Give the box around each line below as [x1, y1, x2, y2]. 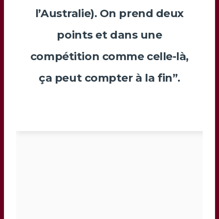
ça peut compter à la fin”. [39, 71, 180, 85]
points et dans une [57, 28, 162, 42]
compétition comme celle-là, [30, 49, 189, 63]
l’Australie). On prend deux [35, 6, 184, 20]
